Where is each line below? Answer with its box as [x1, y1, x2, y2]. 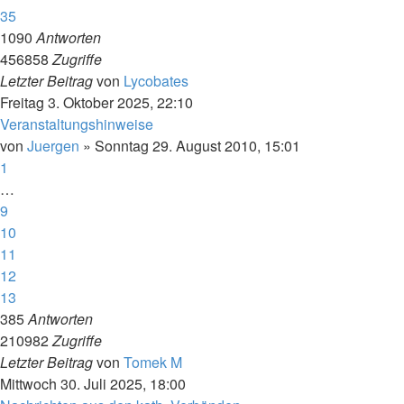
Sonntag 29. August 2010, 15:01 [95, 135, 300, 156]
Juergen [27, 135, 79, 156]
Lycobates [124, 70, 188, 91]
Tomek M [124, 352, 182, 372]
